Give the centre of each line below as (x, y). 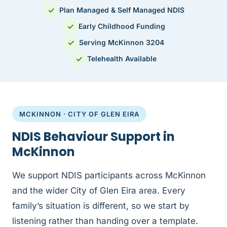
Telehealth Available (122, 59)
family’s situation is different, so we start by (101, 206)
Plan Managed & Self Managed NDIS (122, 10)
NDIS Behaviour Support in (93, 137)
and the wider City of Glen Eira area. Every (99, 191)
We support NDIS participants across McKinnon (109, 176)
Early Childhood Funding (122, 26)
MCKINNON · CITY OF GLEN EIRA (80, 114)
